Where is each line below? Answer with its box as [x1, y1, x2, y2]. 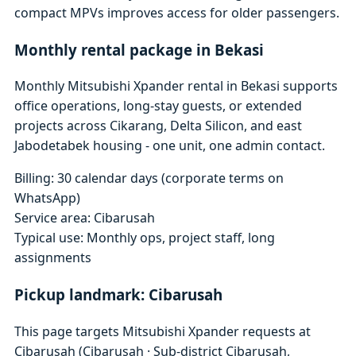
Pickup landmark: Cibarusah [14, 284, 223, 305]
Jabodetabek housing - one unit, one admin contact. [14, 137, 326, 155]
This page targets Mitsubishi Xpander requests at [14, 322, 311, 340]
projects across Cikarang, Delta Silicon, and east [14, 117, 303, 135]
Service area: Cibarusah [14, 209, 156, 227]
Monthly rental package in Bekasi [14, 39, 265, 60]
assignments [14, 249, 92, 267]
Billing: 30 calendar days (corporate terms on [14, 169, 284, 188]
